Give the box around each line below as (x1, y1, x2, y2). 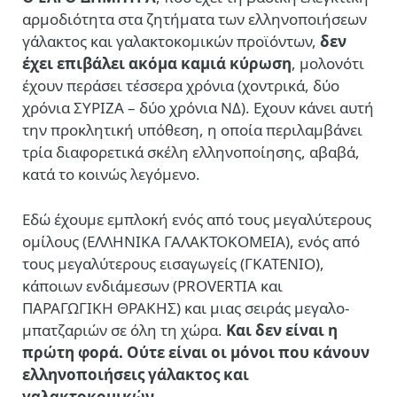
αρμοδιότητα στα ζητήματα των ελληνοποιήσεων (22, 9, 367, 30)
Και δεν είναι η (226, 320, 338, 341)
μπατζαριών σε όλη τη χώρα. (22, 320, 226, 341)
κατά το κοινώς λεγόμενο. (22, 164, 200, 185)
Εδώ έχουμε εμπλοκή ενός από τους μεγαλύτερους (22, 209, 371, 230)
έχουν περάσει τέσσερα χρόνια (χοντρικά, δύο (22, 75, 339, 97)
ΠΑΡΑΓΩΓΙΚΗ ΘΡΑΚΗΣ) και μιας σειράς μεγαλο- (22, 298, 349, 319)
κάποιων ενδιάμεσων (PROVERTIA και (22, 276, 283, 297)
